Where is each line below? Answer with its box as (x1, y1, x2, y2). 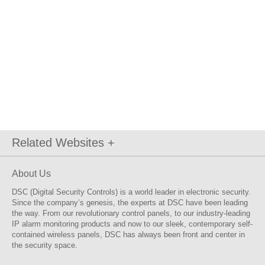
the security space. (12, 241, 77, 250)
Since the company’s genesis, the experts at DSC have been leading (12, 198, 248, 207)
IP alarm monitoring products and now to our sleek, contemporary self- (12, 219, 253, 228)
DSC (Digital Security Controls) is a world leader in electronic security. (12, 188, 251, 196)
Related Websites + (12, 136, 115, 149)
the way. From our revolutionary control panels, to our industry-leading (12, 209, 250, 218)
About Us (12, 169, 51, 179)
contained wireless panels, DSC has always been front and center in (12, 230, 245, 239)
